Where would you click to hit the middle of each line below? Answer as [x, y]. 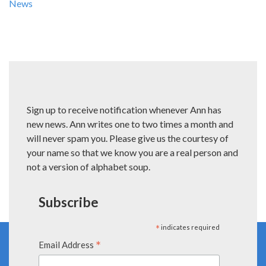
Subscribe [69, 202]
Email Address [67, 245]
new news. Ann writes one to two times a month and [130, 124]
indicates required [190, 227]
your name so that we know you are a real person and [132, 152]
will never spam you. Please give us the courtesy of [128, 138]
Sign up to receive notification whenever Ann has [124, 110]
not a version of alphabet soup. [88, 167]
